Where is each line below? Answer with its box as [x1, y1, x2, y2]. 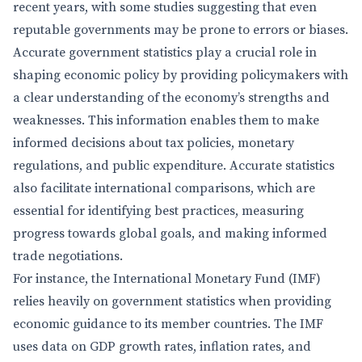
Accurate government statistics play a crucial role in [13, 44, 317, 61]
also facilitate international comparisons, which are [13, 180, 315, 196]
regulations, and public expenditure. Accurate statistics [13, 158, 335, 174]
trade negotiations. [13, 248, 123, 264]
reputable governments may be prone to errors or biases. [13, 22, 348, 38]
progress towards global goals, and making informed [13, 225, 327, 242]
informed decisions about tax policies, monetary [13, 135, 294, 151]
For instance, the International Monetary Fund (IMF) [13, 271, 321, 287]
